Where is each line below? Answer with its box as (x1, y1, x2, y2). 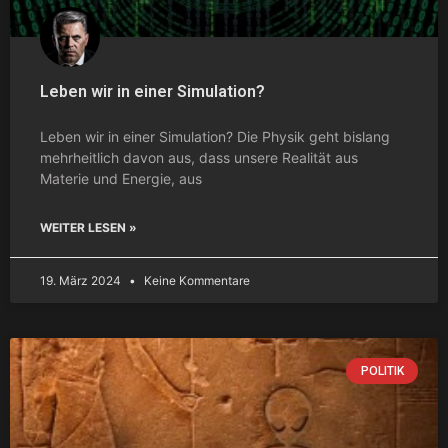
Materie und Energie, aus (40, 169, 202, 187)
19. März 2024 (40, 272, 124, 288)
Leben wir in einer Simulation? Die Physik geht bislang (40, 127, 390, 145)
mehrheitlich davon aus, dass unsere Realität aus (40, 148, 358, 166)
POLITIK (360, 363, 404, 378)
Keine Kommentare (141, 272, 250, 288)
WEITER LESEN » (40, 219, 137, 235)
